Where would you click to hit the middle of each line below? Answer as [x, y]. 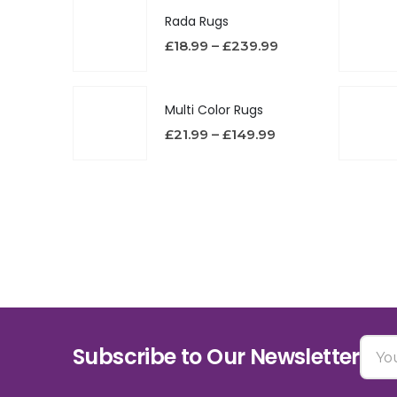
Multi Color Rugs [214, 110]
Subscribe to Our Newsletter [216, 357]
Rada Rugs [197, 22]
